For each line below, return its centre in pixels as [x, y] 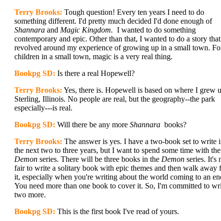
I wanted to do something [154, 30]
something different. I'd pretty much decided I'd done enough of [113, 21]
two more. [30, 195]
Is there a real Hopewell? [95, 73]
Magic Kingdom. [87, 30]
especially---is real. [43, 108]
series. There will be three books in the [99, 159]
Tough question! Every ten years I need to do [133, 12]
